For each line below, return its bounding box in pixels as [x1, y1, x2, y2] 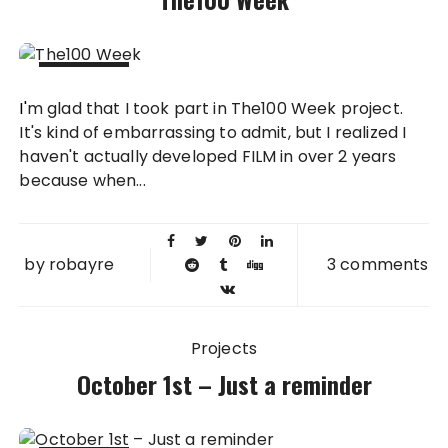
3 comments [327, 253, 429, 276]
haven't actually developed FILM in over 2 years [19, 145, 397, 168]
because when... [19, 169, 146, 192]
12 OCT [55, 81, 114, 106]
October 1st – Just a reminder [76, 366, 372, 402]
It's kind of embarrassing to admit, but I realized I [19, 121, 407, 144]
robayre [48, 253, 114, 276]
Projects [190, 337, 258, 360]
